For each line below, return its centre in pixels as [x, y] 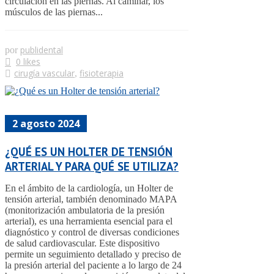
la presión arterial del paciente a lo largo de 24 [93, 265]
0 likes [28, 61]
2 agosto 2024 [46, 124]
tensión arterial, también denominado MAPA [91, 199]
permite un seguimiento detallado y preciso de [93, 254]
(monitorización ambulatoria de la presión [85, 210]
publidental [42, 50]
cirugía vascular [44, 73]
